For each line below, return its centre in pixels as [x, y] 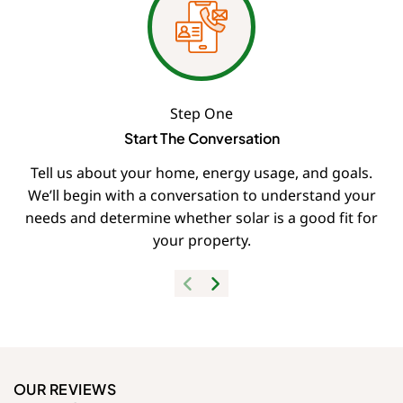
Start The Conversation [201, 139]
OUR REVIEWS [65, 390]
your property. [201, 241]
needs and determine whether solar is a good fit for [201, 218]
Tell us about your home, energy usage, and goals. [201, 173]
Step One [201, 114]
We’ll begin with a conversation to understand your [201, 196]
